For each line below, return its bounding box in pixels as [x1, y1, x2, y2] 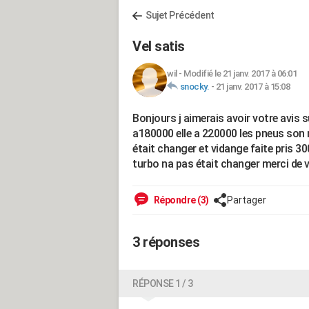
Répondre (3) [152, 195, 209, 206]
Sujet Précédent [146, 10, 215, 21]
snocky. [179, 81, 209, 92]
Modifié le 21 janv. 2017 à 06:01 [183, 68, 297, 79]
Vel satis [132, 38, 185, 54]
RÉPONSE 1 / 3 [132, 278, 193, 289]
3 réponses [132, 234, 199, 250]
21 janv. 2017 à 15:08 [215, 81, 290, 92]
